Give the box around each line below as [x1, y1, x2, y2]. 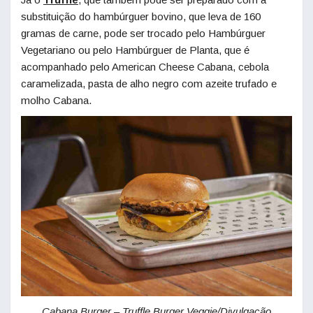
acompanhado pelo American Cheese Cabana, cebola [21, 60, 269, 73]
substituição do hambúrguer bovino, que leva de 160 [21, 10, 261, 22]
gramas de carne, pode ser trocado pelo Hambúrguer [21, 27, 265, 39]
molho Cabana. [21, 94, 92, 106]
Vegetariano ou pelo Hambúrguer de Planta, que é [21, 43, 249, 56]
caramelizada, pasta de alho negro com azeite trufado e [21, 77, 277, 89]
